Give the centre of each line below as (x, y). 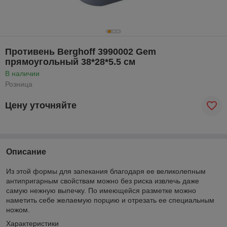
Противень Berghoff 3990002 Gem (81, 51)
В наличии (22, 73)
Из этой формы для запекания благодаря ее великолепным (106, 171)
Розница (19, 84)
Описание (26, 152)
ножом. (18, 210)
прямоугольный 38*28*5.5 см (70, 62)
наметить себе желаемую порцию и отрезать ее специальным (110, 200)
